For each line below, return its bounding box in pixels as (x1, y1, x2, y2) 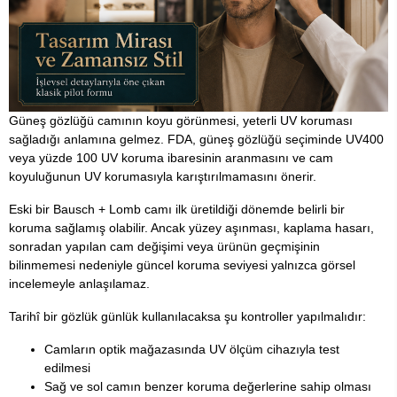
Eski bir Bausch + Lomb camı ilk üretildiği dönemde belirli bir (9, 202, 345, 217)
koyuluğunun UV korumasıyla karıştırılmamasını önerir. (9, 169, 316, 184)
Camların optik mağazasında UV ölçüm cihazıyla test (44, 342, 339, 357)
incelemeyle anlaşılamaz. (9, 276, 150, 292)
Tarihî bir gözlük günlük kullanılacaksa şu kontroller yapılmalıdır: (9, 309, 366, 324)
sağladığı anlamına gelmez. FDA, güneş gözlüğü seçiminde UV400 (9, 132, 384, 147)
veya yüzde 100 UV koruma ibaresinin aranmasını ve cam (9, 151, 333, 166)
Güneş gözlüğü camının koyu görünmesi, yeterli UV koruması (9, 113, 353, 128)
